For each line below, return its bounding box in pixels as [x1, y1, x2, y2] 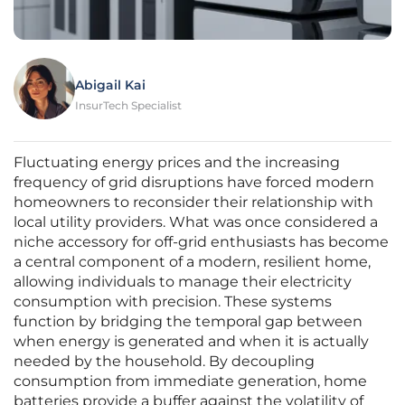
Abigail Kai [75, 77, 146, 94]
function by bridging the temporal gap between [14, 313, 363, 331]
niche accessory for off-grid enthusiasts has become [14, 233, 389, 251]
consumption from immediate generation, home [14, 372, 367, 391]
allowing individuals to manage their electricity [14, 273, 352, 291]
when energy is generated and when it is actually [14, 333, 369, 351]
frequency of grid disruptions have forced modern [14, 174, 374, 192]
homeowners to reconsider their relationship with [14, 193, 373, 212]
